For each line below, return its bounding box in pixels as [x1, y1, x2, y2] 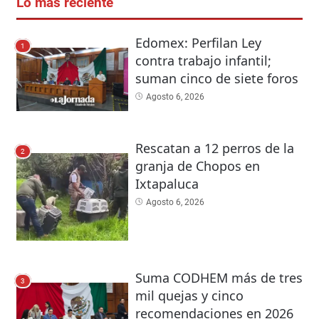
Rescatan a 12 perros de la [135, 139, 294, 157]
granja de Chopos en [135, 157, 260, 174]
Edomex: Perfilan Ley [135, 34, 261, 52]
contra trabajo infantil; [135, 52, 271, 70]
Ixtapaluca [135, 174, 199, 192]
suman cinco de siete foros [135, 70, 298, 88]
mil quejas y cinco [135, 286, 244, 304]
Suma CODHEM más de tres [135, 268, 303, 286]
